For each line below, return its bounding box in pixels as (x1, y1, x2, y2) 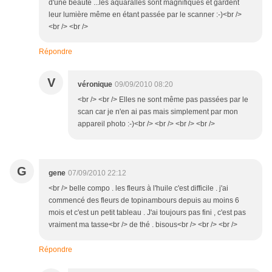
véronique (78, 80, 112, 89)
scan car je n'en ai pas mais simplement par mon (78, 107, 238, 117)
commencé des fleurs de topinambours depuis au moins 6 (49, 196, 239, 205)
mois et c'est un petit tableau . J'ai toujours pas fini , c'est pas (49, 208, 246, 217)
